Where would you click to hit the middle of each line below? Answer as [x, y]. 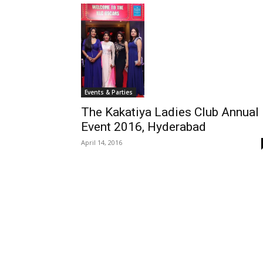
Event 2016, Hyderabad [144, 127]
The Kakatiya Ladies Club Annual [170, 112]
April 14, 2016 [102, 142]
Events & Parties [109, 92]
